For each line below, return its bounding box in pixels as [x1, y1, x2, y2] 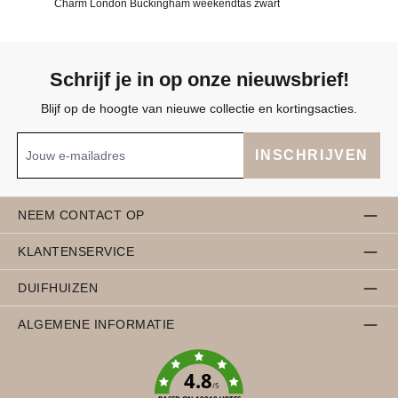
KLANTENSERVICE [18, 243, 135, 259]
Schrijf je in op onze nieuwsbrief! [49, 68, 349, 92]
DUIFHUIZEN [18, 280, 99, 295]
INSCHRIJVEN [255, 147, 369, 163]
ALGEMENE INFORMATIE [18, 316, 175, 331]
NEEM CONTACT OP [18, 207, 145, 222]
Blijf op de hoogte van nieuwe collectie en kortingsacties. [41, 101, 357, 116]
